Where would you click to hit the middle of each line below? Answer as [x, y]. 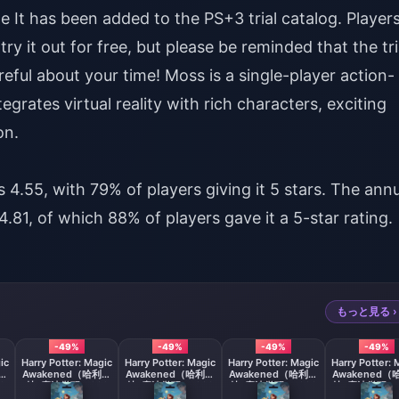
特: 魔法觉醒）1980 [273, 386]
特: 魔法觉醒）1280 [170, 386]
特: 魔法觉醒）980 [67, 386]
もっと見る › [367, 311]
